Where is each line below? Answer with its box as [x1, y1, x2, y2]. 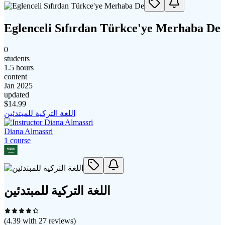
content [4, 72, 27, 81]
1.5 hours [4, 63, 34, 72]
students [4, 54, 30, 63]
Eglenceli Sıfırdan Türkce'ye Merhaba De [4, 21, 220, 35]
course [8, 136, 31, 145]
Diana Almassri [4, 127, 53, 136]
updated [4, 90, 29, 99]
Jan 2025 [4, 81, 33, 90]
